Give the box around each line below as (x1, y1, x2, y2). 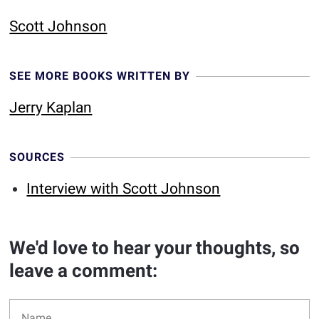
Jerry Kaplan (9, 99, 93, 116)
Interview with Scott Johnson (26, 180, 221, 197)
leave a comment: (9, 260, 158, 281)
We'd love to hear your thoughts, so (9, 237, 300, 258)
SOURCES (9, 150, 66, 164)
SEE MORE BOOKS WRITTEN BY (9, 69, 191, 83)
